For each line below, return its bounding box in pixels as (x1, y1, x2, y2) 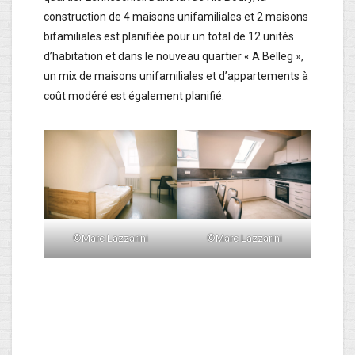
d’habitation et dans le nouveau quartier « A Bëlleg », (44, 49, 303, 63)
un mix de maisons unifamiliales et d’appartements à (44, 69, 308, 82)
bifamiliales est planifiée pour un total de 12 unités (44, 29, 294, 43)
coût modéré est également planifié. (44, 89, 224, 102)
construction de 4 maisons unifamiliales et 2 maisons (44, 10, 308, 23)
